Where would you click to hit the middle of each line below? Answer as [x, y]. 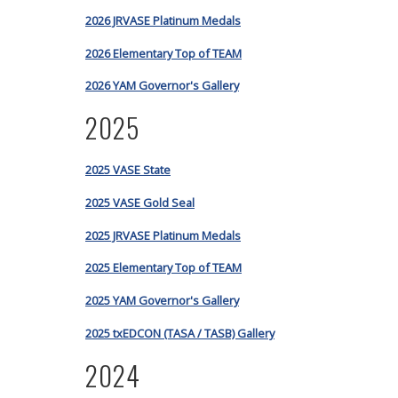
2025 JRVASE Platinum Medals [163, 235]
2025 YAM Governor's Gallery [162, 301]
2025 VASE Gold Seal [140, 202]
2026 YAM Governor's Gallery [162, 86]
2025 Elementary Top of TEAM [163, 268]
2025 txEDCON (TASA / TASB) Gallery [180, 333]
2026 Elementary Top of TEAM [163, 53]
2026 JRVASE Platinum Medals [163, 20]
